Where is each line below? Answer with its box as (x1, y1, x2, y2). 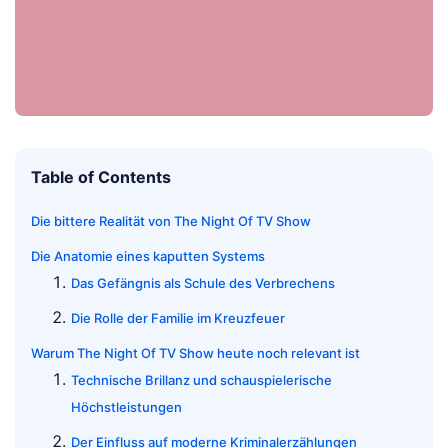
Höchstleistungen (71, 399, 182, 416)
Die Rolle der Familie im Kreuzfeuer (71, 310, 285, 327)
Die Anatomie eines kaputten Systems (31, 248, 265, 265)
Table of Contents (31, 167, 171, 188)
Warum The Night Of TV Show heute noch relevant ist (31, 345, 360, 362)
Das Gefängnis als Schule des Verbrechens (71, 275, 335, 292)
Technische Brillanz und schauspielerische (71, 372, 332, 389)
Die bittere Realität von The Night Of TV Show (31, 213, 311, 230)
